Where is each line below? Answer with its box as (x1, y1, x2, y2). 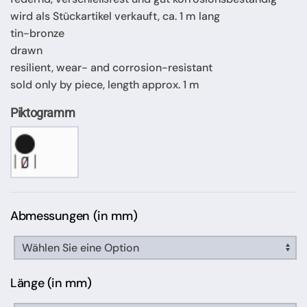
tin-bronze (10, 25, 64, 40)
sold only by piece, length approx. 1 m (10, 77, 199, 92)
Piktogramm (10, 105, 75, 120)
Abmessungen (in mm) (10, 207, 138, 224)
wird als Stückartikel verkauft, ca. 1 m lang (10, 8, 220, 23)
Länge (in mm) (10, 274, 92, 291)
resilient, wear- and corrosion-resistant (10, 60, 212, 75)
